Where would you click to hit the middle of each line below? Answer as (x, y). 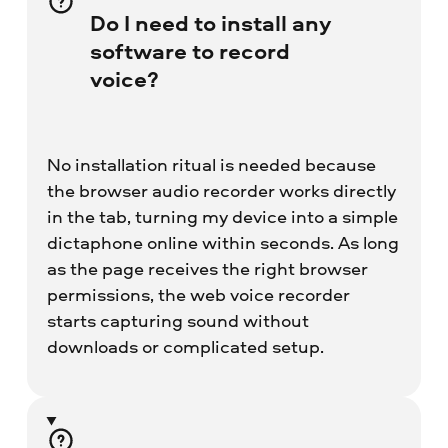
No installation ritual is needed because (211, 164)
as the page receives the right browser (207, 268)
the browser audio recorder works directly (221, 190)
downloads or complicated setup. (185, 346)
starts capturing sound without (177, 320)
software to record (189, 50)
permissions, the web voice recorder (198, 294)
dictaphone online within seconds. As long (222, 242)
